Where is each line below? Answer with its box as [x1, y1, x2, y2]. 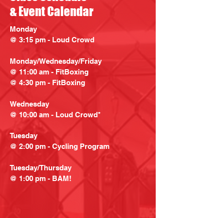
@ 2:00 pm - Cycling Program [10, 142, 109, 150]
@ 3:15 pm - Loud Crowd [10, 36, 94, 44]
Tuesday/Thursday [10, 163, 72, 172]
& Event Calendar [10, 4, 93, 18]
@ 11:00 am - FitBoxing [10, 68, 89, 76]
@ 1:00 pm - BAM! [10, 174, 72, 182]
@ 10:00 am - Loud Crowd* [10, 110, 101, 119]
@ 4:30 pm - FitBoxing [10, 78, 85, 87]
